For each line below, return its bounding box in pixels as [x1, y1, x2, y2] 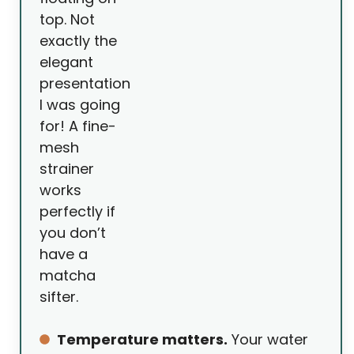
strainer [40, 159, 94, 179]
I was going [40, 95, 120, 115]
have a [40, 244, 88, 265]
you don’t [40, 223, 106, 243]
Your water [228, 330, 308, 350]
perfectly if [40, 201, 115, 222]
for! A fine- [40, 116, 116, 137]
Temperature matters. [57, 330, 228, 350]
